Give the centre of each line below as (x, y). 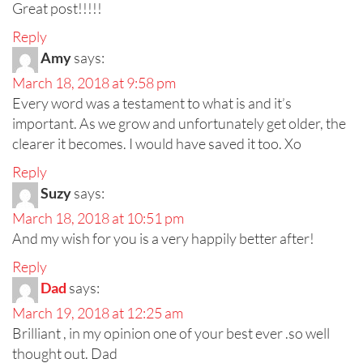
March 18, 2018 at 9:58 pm (94, 83)
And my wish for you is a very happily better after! (163, 239)
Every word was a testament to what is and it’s (152, 103)
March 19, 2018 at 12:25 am (98, 313)
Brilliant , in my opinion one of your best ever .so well (171, 333)
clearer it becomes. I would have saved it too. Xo (157, 144)
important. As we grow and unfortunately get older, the (179, 124)
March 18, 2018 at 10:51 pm (98, 218)
